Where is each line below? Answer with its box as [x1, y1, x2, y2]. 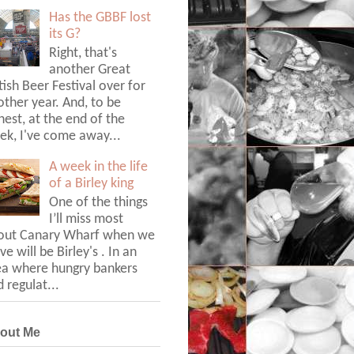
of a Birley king [49, 176, 134, 190]
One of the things [49, 196, 149, 210]
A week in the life [49, 160, 149, 174]
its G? [49, 27, 81, 41]
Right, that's [49, 47, 118, 61]
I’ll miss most [49, 213, 124, 227]
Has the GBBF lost [49, 10, 152, 24]
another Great [49, 63, 131, 77]
